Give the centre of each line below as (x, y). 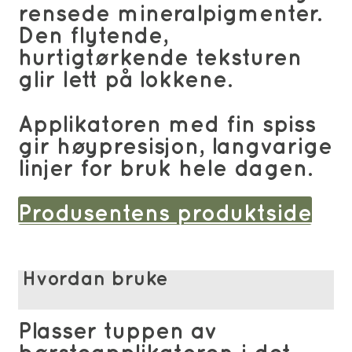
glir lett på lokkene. (125, 80)
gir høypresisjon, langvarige (175, 147)
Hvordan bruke (95, 280)
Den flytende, (93, 36)
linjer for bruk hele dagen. (165, 169)
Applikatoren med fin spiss (167, 125)
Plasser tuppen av (118, 332)
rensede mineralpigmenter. (170, 14)
